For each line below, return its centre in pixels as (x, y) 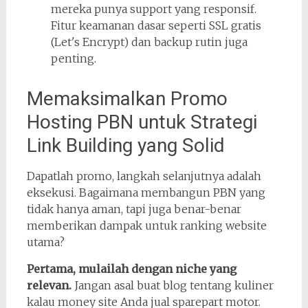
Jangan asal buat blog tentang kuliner (172, 285)
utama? (45, 242)
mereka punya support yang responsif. (153, 9)
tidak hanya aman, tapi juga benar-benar (134, 209)
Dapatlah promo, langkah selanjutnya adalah (144, 176)
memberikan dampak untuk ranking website (146, 225)
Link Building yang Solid (125, 145)
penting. (73, 58)
